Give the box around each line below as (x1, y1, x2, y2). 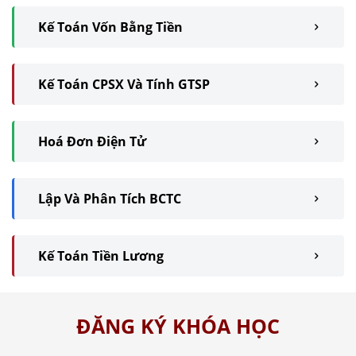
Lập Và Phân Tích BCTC (38, 190, 181, 208)
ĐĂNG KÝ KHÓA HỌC (76, 312, 280, 340)
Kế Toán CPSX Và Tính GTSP (38, 75, 210, 94)
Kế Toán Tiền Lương (38, 247, 164, 265)
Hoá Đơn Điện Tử (38, 133, 146, 151)
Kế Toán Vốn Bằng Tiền (38, 18, 183, 37)
